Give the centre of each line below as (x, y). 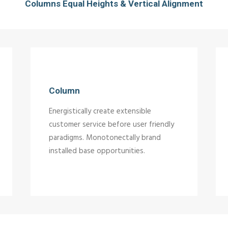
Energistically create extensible (100, 111)
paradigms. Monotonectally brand (105, 138)
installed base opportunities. (97, 151)
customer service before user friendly (111, 125)
